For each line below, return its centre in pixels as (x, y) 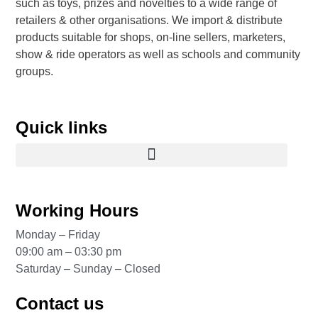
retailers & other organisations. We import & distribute (149, 21)
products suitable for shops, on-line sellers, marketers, (151, 38)
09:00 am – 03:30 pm (69, 252)
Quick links (62, 127)
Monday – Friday (58, 235)
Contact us (60, 303)
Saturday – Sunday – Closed (88, 269)
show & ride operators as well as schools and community (158, 55)
